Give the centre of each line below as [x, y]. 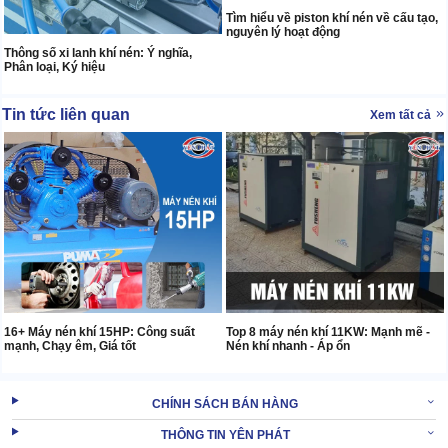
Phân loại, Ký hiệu [54, 67]
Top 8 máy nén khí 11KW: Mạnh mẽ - [328, 331]
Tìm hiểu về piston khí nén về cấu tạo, [332, 17]
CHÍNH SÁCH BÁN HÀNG [225, 403]
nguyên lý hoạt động [283, 31]
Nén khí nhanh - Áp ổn [288, 345]
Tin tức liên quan [66, 115]
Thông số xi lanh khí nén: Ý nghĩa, [98, 53]
